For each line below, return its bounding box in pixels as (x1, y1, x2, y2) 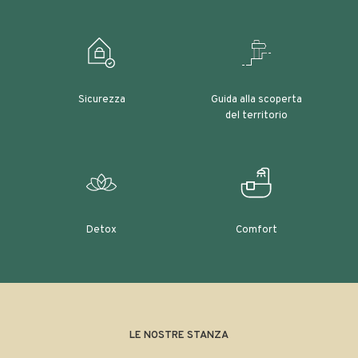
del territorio (225, 109, 288, 122)
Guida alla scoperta (211, 93, 302, 106)
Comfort (236, 224, 277, 237)
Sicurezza (78, 93, 125, 106)
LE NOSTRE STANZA (129, 329, 229, 342)
